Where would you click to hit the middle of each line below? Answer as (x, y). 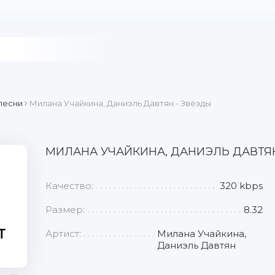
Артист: (63, 234)
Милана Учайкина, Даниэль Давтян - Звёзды (119, 103)
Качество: (69, 186)
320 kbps (242, 186)
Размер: (65, 210)
